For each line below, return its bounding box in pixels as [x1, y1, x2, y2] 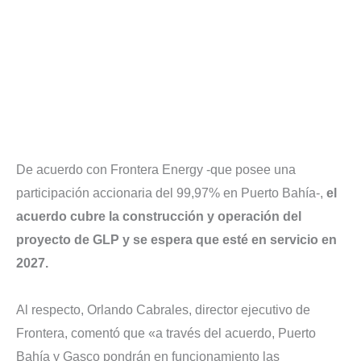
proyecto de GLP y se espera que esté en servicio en [16, 233, 337, 247]
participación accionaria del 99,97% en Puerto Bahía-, [16, 186, 326, 201]
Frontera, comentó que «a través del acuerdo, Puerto [16, 326, 316, 341]
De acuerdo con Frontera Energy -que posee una [16, 163, 296, 177]
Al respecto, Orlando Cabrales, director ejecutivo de [16, 303, 310, 317]
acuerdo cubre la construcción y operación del [16, 210, 301, 224]
